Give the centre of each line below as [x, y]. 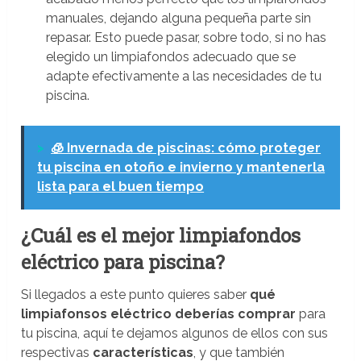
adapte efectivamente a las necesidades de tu [183, 77]
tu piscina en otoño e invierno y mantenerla [181, 168]
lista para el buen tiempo [121, 187]
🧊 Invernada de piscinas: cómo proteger [186, 148]
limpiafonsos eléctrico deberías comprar [159, 314]
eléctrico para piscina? [123, 262]
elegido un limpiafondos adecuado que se [170, 57]
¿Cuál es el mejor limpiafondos [161, 236]
